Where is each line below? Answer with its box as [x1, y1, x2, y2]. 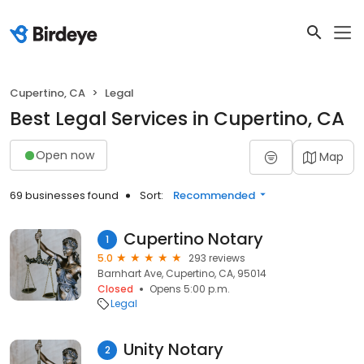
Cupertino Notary [123, 227, 263, 250]
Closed [97, 282, 133, 296]
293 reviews [188, 251, 245, 265]
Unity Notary [123, 338, 223, 361]
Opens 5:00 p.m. [149, 282, 230, 296]
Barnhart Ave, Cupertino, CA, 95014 [97, 266, 266, 280]
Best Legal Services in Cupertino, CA [10, 106, 344, 132]
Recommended [173, 188, 255, 203]
